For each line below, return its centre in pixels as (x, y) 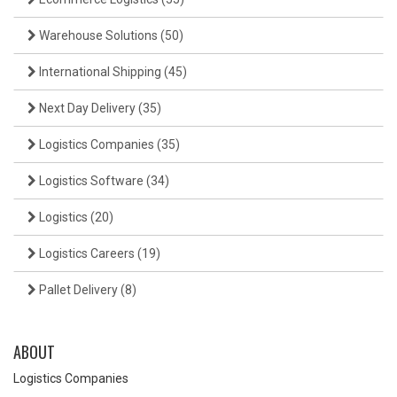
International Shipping (100, 72)
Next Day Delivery (87, 109)
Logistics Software (91, 181)
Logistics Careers (87, 254)
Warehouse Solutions (98, 36)
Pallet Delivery (78, 290)
